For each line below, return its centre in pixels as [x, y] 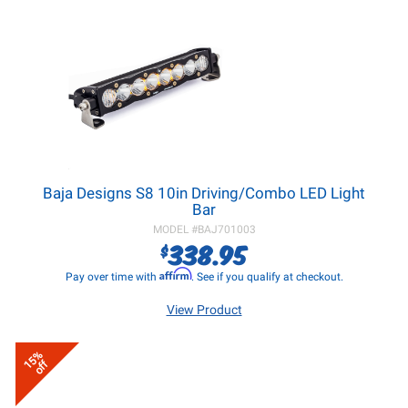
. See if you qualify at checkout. [267, 277]
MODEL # [175, 229]
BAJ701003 [226, 229]
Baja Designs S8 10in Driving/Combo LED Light [204, 193]
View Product [204, 310]
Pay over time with [112, 277]
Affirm [175, 274]
